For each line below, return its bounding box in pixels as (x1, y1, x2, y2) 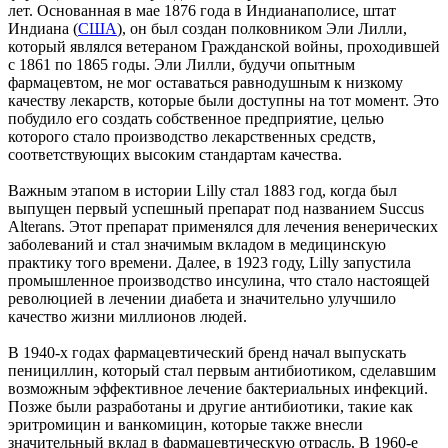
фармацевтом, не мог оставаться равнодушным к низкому (8, 73, 403, 91)
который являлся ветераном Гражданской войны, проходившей (8, 37, 440, 55)
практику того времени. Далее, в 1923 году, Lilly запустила (8, 253, 411, 271)
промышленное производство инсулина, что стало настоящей (8, 271, 430, 289)
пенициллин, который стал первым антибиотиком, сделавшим (8, 361, 436, 379)
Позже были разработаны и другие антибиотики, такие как (8, 397, 413, 415)
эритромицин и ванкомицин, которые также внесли (8, 415, 363, 433)
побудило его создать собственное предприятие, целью (8, 109, 384, 127)
